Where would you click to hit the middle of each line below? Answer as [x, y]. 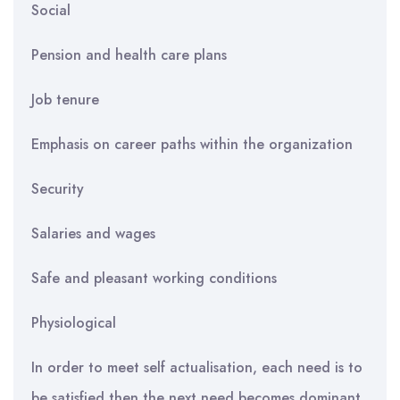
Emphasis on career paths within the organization [192, 144]
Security [58, 189]
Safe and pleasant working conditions [154, 278]
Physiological [74, 323]
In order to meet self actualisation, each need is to [197, 367]
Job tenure [65, 100]
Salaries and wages [93, 233]
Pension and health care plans [129, 55]
